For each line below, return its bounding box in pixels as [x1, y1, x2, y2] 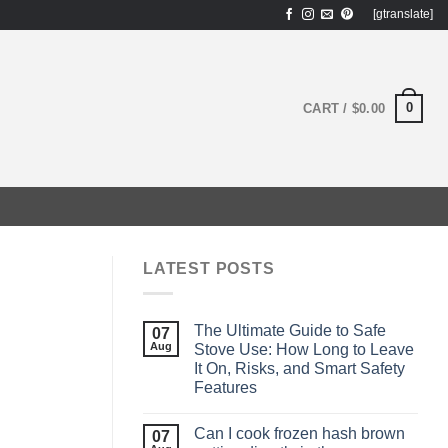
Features [194, 378, 257, 396]
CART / [303, 100, 352, 116]
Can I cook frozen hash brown [194, 424, 405, 442]
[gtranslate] [372, 7, 433, 22]
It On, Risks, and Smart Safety [194, 359, 405, 377]
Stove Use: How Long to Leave [194, 340, 414, 358]
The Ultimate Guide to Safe [194, 321, 386, 339]
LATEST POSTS [143, 260, 275, 277]
